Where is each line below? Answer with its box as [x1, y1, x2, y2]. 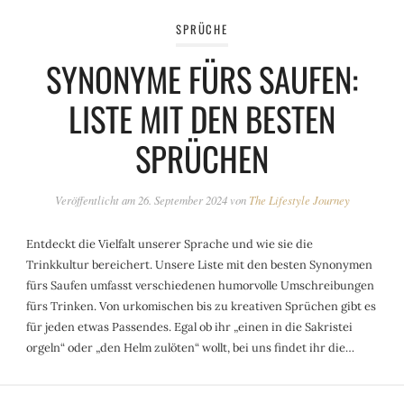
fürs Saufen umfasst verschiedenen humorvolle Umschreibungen [26, 277, 375, 293]
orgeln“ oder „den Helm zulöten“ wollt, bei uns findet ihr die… [26, 339, 355, 355]
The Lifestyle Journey [248, 191, 350, 207]
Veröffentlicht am [54, 191, 138, 207]
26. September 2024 [137, 191, 227, 207]
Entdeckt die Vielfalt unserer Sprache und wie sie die [26, 235, 314, 252]
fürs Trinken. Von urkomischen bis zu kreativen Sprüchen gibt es [26, 298, 377, 314]
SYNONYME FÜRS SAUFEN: [46, 54, 358, 105]
